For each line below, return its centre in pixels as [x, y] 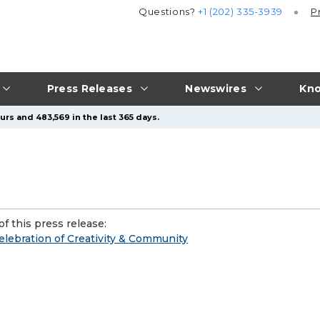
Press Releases [89, 88]
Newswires [216, 88]
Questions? [169, 12]
